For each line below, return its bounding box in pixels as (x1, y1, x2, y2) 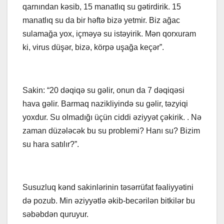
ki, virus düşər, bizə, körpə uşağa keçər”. (22, 42, 164, 51)
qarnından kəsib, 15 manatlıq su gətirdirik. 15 (22, 2, 181, 11)
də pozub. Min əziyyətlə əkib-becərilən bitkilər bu (22, 196, 195, 205)
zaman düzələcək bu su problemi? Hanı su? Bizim (22, 126, 200, 135)
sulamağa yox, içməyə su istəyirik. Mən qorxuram (22, 29, 196, 38)
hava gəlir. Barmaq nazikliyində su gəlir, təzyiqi (22, 99, 188, 108)
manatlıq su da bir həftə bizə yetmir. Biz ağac (22, 15, 180, 24)
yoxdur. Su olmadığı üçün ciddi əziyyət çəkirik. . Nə (22, 112, 201, 121)
